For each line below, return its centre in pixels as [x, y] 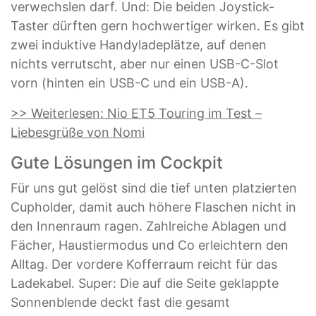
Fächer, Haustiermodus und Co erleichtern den [150, 245]
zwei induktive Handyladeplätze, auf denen [139, 45]
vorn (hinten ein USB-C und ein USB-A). [129, 83]
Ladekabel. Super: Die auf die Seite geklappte [145, 283]
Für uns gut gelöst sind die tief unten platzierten [154, 188]
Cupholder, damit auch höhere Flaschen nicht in [153, 207]
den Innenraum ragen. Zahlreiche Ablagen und [148, 226]
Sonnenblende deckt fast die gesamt [120, 302]
